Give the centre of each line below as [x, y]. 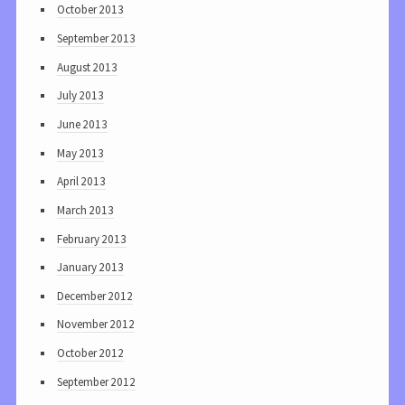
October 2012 [90, 353]
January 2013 [90, 268]
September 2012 [96, 381]
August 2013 [87, 67]
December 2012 [95, 296]
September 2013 [96, 39]
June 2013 [82, 124]
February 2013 [92, 239]
